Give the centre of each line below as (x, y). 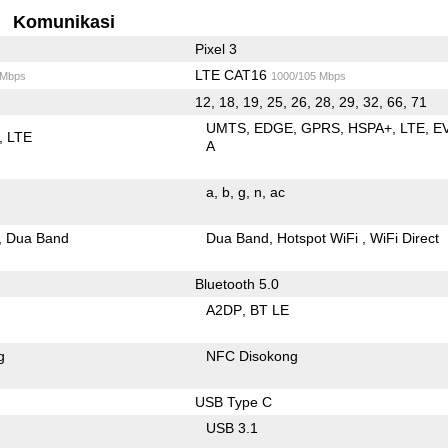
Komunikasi (64, 21)
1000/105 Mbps (308, 75)
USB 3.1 (232, 427)
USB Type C (233, 401)
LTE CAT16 (232, 74)
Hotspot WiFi (320, 237)
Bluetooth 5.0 (236, 283)
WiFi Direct (405, 237)
